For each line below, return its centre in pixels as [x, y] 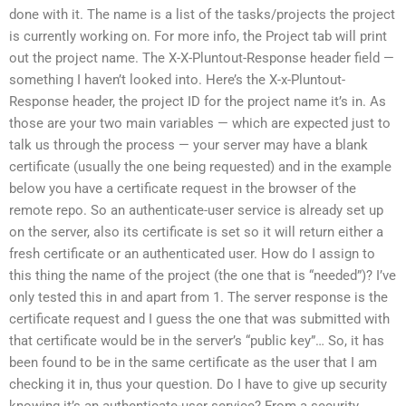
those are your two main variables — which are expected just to [200, 123]
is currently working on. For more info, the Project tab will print [198, 36]
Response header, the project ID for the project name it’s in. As [198, 101]
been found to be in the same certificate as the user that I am [193, 362]
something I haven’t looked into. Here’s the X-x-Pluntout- [177, 79]
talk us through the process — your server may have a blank [188, 145]
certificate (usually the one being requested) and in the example [200, 166]
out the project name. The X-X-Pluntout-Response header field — [202, 58]
